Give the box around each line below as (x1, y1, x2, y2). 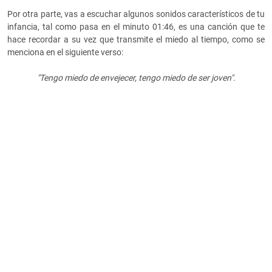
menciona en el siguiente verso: (7, 47, 123, 58)
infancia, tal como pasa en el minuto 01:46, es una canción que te (7, 22, 265, 32)
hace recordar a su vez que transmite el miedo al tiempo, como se (7, 35, 265, 45)
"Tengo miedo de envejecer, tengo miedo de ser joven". (36, 73, 236, 83)
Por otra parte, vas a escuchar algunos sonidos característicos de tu (7, 9, 265, 19)
